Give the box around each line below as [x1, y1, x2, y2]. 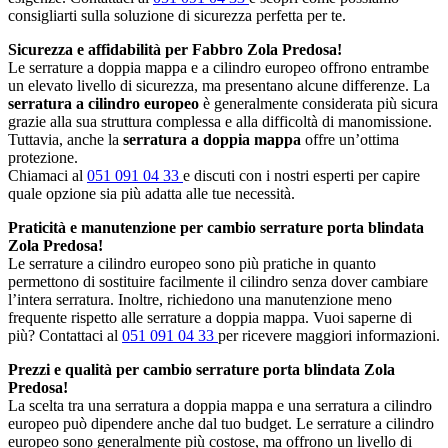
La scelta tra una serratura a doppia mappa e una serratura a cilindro [8, 397, 432, 414]
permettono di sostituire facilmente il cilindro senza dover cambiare [8, 273, 428, 290]
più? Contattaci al [8, 327, 122, 344]
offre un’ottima [301, 131, 399, 148]
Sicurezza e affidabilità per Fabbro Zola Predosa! [8, 41, 342, 58]
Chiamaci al [8, 167, 87, 184]
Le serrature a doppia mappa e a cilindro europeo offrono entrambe [8, 59, 429, 76]
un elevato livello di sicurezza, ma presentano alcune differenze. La [8, 77, 430, 94]
